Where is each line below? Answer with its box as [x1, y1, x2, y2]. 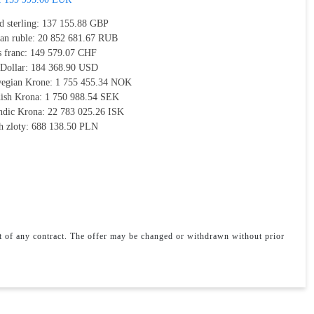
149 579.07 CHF [30, 48, 97, 58]
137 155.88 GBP [42, 18, 109, 29]
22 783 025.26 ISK [48, 107, 125, 117]
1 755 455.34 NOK [55, 77, 132, 88]
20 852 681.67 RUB [38, 33, 118, 43]
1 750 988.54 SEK [45, 92, 120, 102]
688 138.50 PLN [32, 121, 99, 132]
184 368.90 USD [31, 62, 99, 73]
